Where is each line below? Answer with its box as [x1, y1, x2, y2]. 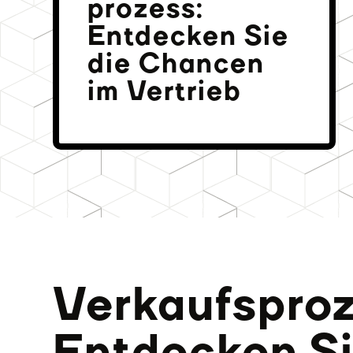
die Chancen [87, 45, 266, 83]
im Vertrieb [87, 72, 243, 110]
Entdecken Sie [87, 17, 290, 55]
